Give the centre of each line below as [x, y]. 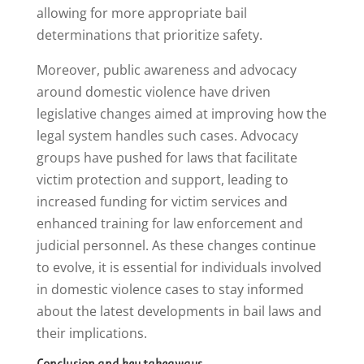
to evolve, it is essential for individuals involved [179, 268]
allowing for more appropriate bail [141, 13]
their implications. [91, 334]
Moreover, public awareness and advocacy [166, 70]
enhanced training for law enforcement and [169, 224]
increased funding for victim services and [162, 202]
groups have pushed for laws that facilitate [167, 158]
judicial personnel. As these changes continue [176, 246]
